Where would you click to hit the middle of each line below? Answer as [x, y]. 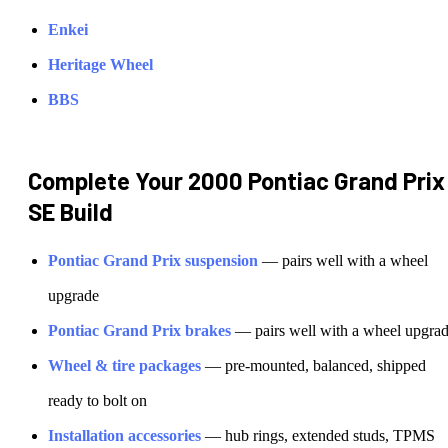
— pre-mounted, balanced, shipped [313, 366]
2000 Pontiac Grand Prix [316, 181]
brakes [208, 331]
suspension [221, 261]
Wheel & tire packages [124, 366]
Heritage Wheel [100, 65]
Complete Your [108, 181]
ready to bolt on [97, 401]
